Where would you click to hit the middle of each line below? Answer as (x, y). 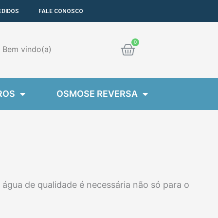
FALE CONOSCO (61, 11)
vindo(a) (36, 49)
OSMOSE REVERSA (97, 94)
